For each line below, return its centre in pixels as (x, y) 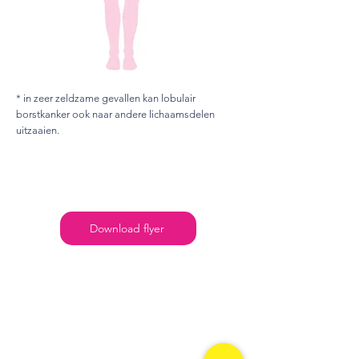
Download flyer (127, 228)
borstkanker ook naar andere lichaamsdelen (115, 114)
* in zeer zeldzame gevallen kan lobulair (106, 98)
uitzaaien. (38, 130)
